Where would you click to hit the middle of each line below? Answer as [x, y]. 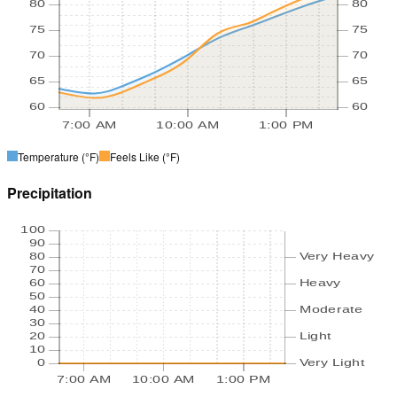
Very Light [332, 362]
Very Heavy [336, 256]
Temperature [48, 156]
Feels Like [135, 156]
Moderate [331, 309]
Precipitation [50, 193]
